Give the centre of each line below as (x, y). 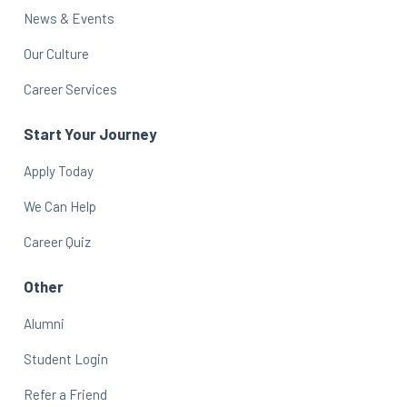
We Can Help (60, 206)
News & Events (69, 18)
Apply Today (59, 170)
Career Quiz (57, 241)
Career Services (70, 89)
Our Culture (56, 53)
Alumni (44, 323)
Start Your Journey (90, 133)
